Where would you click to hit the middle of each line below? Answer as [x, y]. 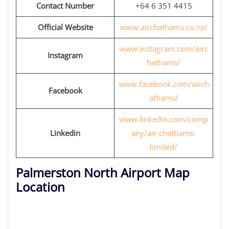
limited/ [164, 147]
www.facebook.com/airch [164, 84]
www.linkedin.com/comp [164, 119]
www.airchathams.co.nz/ [164, 27]
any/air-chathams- [164, 133]
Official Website [65, 27]
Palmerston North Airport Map [103, 173]
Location [40, 187]
